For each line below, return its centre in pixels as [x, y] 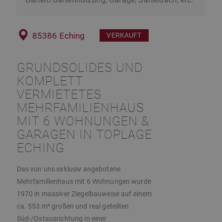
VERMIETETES [59, 95]
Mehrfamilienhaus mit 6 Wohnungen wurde [84, 182]
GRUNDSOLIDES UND [80, 68]
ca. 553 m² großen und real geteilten [73, 206]
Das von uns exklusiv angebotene [68, 169]
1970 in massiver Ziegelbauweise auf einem [84, 194]
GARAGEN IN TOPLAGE [84, 135]
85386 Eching [58, 36]
